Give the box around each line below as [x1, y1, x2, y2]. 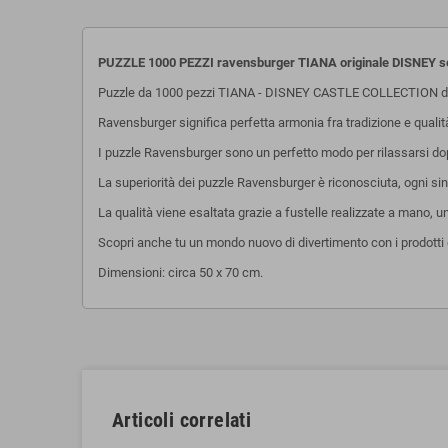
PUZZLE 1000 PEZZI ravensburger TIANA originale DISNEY [98, 54, 436, 70]
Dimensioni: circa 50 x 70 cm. [98, 264, 263, 280]
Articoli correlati [112, 407, 252, 432]
